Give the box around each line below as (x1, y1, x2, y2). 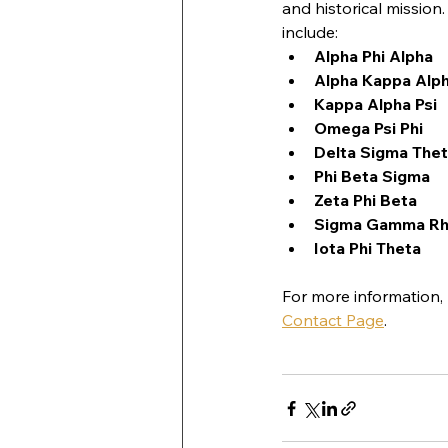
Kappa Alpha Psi (314, 94, 437, 114)
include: (282, 22, 338, 42)
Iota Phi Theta (314, 238, 421, 258)
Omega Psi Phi (314, 118, 423, 138)
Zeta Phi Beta (314, 190, 417, 210)
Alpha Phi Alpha (314, 46, 433, 66)
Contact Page (282, 310, 384, 330)
